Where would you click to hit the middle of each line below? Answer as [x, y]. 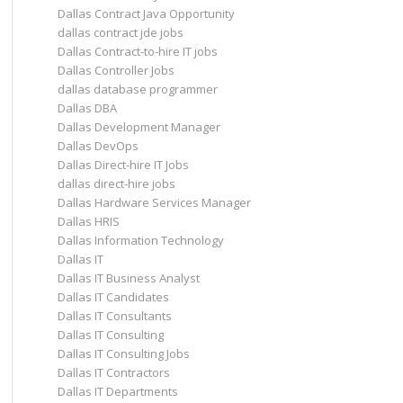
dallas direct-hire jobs [116, 184]
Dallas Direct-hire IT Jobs [123, 165]
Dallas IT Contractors [113, 372]
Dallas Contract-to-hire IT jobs [137, 51]
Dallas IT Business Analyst [128, 278]
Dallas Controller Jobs [116, 70]
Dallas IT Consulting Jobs [123, 354]
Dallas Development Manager [139, 127]
